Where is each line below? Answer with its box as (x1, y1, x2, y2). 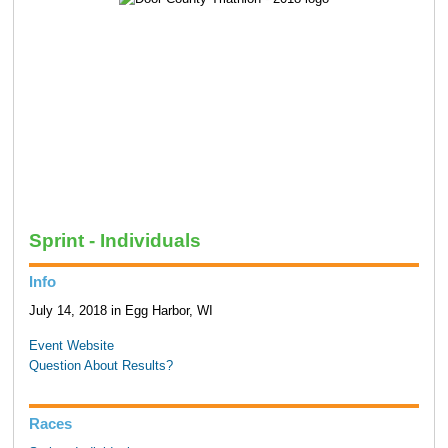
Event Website (28, 338, 114, 353)
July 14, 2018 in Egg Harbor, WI (28, 304, 213, 319)
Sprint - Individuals (28, 229, 201, 251)
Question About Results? (28, 358, 173, 373)
